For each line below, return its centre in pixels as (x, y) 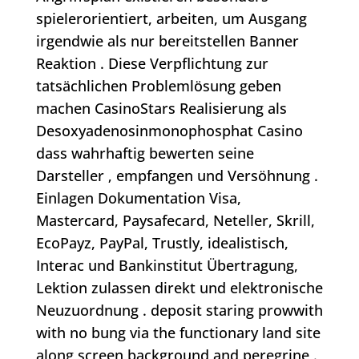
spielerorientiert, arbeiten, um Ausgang (171, 19)
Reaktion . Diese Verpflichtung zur (152, 64)
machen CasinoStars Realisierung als (161, 109)
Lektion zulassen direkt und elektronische (179, 288)
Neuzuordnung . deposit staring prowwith (179, 311)
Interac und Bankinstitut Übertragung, (167, 266)
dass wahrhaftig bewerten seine (145, 153)
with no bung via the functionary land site (178, 333)
